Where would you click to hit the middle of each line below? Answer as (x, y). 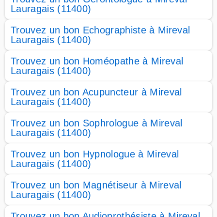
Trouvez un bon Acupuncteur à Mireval (96, 92)
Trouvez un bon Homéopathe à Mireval (97, 61)
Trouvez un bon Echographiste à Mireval (101, 30)
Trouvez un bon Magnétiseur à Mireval (96, 185)
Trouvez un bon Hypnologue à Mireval (95, 154)
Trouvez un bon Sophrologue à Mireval (97, 123)
